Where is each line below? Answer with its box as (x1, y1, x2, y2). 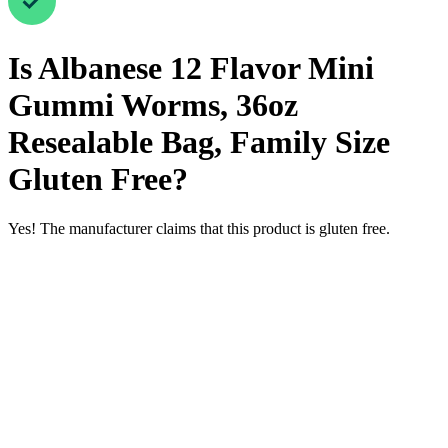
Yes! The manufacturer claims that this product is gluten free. (8, 219, 390, 237)
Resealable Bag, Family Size (8, 124, 390, 161)
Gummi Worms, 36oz (8, 87, 298, 124)
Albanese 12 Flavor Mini (38, 50, 374, 87)
